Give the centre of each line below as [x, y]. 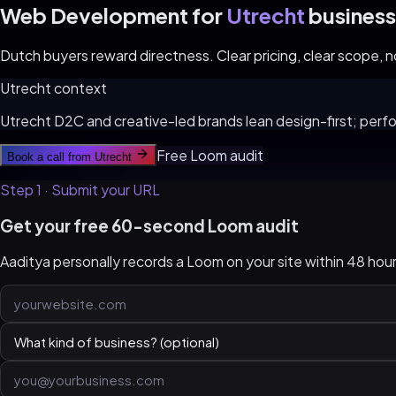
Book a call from [51, 156]
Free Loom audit [210, 155]
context [79, 88]
